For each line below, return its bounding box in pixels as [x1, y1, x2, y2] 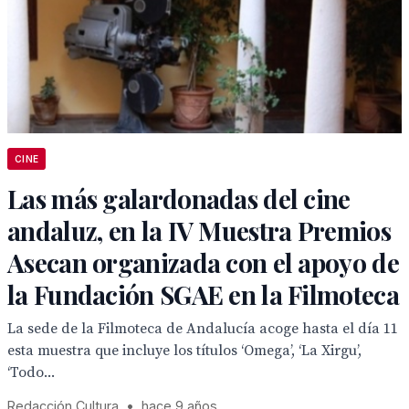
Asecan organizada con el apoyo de [7, 246, 399, 279]
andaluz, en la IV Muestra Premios [7, 214, 391, 247]
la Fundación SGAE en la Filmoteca [7, 278, 399, 311]
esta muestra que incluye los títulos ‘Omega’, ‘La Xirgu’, [7, 341, 362, 360]
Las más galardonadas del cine [7, 182, 351, 215]
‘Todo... [7, 363, 55, 382]
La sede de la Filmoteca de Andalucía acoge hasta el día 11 [7, 320, 398, 338]
